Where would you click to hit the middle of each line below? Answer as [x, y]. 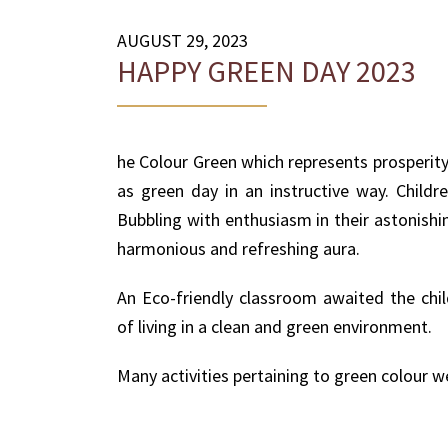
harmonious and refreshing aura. [238, 248]
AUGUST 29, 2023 [182, 40]
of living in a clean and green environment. [274, 326]
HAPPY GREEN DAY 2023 [266, 70]
